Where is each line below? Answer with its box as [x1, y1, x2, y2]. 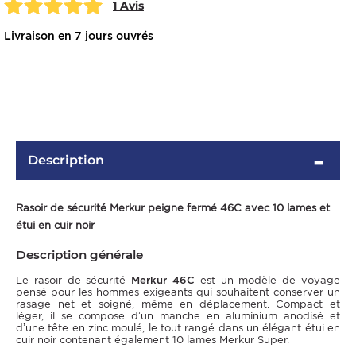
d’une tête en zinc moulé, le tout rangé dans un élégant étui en [16, 321, 340, 334]
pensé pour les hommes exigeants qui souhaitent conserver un [16, 285, 340, 298]
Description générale [16, 246, 143, 262]
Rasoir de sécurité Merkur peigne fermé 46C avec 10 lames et [16, 202, 330, 215]
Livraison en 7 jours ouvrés [4, 29, 153, 43]
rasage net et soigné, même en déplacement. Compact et [16, 297, 340, 310]
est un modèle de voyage [195, 273, 341, 286]
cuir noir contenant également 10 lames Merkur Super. [16, 333, 289, 346]
